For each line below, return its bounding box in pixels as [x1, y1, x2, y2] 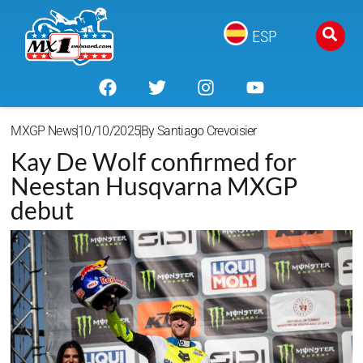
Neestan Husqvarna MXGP [11, 171, 298, 201]
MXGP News [11, 123, 78, 139]
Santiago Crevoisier [154, 123, 257, 139]
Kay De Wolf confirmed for [11, 147, 297, 177]
